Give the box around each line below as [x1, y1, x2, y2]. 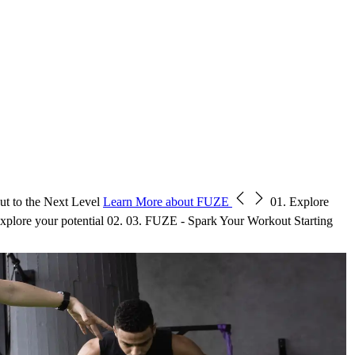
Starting [294, 213, 333, 227]
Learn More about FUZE [103, 194, 232, 208]
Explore [289, 194, 329, 208]
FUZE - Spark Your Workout [145, 213, 291, 227]
